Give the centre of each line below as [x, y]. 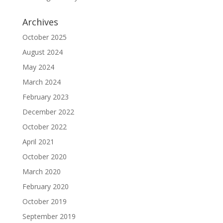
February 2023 [45, 97]
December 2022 [48, 112]
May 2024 [38, 67]
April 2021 [38, 142]
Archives [40, 22]
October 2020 [44, 157]
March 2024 [41, 82]
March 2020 [41, 171]
